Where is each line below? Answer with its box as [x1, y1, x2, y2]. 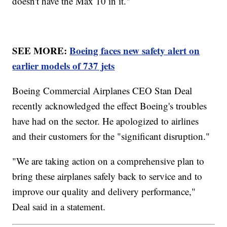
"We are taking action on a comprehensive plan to [12, 155, 205, 168]
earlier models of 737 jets [12, 59, 115, 73]
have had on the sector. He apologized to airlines [12, 115, 199, 128]
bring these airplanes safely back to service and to [12, 170, 203, 183]
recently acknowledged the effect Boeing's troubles [12, 99, 207, 112]
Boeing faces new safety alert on [69, 44, 200, 58]
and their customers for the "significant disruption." [12, 130, 210, 143]
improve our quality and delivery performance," [12, 185, 196, 198]
